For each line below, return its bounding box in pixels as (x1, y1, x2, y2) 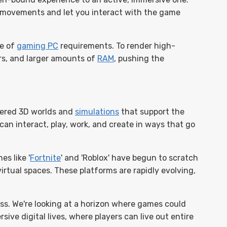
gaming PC (17, 41, 58, 51)
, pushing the (114, 54, 164, 63)
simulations (75, 107, 119, 117)
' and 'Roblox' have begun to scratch (61, 153, 198, 163)
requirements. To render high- (58, 41, 175, 51)
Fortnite (30, 153, 61, 163)
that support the (119, 107, 184, 117)
